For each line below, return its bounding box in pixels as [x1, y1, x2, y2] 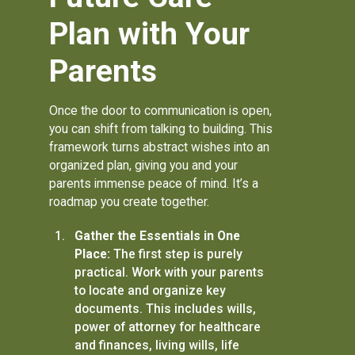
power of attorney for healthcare [74, 319, 261, 335]
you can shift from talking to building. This [49, 121, 273, 137]
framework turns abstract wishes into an [49, 139, 270, 155]
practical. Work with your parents [74, 265, 264, 281]
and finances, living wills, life [74, 338, 239, 353]
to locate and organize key [74, 283, 226, 299]
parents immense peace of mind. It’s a [49, 176, 259, 192]
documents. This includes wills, [74, 301, 256, 317]
